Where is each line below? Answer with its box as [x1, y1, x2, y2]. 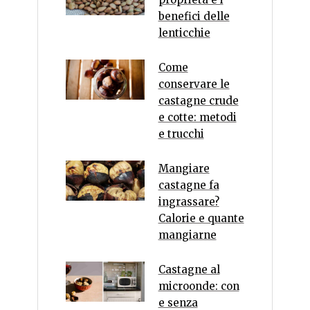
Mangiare [158, 162, 210, 176]
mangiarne [158, 228, 217, 242]
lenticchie [158, 26, 210, 40]
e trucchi [158, 127, 204, 141]
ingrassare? [158, 195, 219, 209]
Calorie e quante [158, 212, 244, 226]
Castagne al [158, 263, 220, 277]
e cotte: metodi [158, 111, 237, 125]
